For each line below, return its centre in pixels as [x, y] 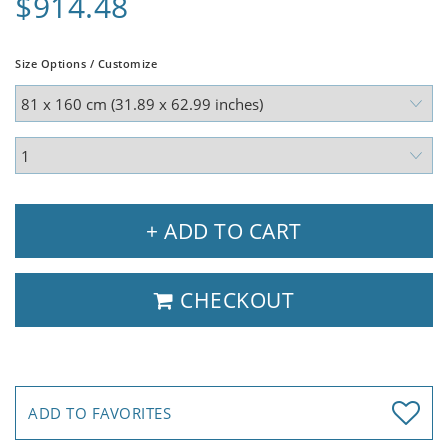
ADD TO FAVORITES [99, 413]
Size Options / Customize [86, 64]
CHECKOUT [234, 300]
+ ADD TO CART [224, 231]
